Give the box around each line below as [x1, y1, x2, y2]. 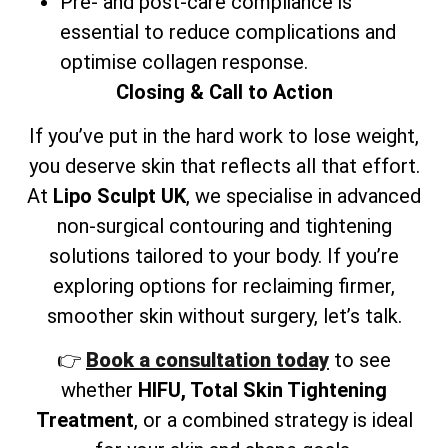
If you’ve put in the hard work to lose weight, [29, 124, 419, 149]
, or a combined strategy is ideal [133, 408, 413, 433]
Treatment [35, 408, 134, 433]
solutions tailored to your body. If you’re [49, 244, 399, 269]
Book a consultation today [86, 348, 329, 373]
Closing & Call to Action [115, 79, 333, 104]
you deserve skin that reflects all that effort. [28, 154, 420, 179]
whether [61, 378, 138, 403]
